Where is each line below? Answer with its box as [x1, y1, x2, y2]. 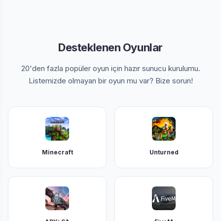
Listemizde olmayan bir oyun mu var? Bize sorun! [28, 76, 193, 85]
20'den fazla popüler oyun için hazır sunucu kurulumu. [21, 64, 200, 73]
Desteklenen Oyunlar [58, 41, 163, 54]
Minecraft [41, 148, 73, 156]
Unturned [149, 148, 179, 156]
